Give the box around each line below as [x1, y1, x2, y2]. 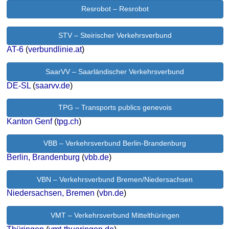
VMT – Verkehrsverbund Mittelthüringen [50, 211, 179, 219]
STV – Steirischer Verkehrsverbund [58, 31, 172, 40]
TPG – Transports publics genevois [58, 103, 172, 111]
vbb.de [84, 153, 109, 162]
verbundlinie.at [28, 45, 82, 54]
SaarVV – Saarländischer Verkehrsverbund [45, 67, 185, 76]
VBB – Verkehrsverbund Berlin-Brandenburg [43, 139, 187, 148]
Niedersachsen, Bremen [7, 189, 95, 198]
